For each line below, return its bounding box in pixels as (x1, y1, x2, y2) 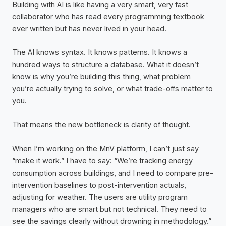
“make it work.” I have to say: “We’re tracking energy (12, 156, 193, 165)
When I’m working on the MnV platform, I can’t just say (12, 144, 199, 153)
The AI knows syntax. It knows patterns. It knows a (12, 48, 187, 58)
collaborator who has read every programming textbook (12, 12, 204, 21)
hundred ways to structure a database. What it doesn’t (12, 60, 199, 70)
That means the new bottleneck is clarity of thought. (12, 120, 191, 130)
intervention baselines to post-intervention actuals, (12, 180, 186, 190)
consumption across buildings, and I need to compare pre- (12, 168, 213, 178)
